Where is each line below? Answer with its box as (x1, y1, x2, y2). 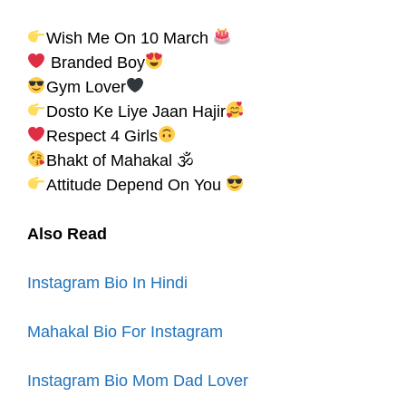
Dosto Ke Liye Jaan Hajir (45, 101, 226, 121)
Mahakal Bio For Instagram (27, 322, 223, 341)
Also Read (27, 224, 107, 243)
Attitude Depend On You (45, 175, 226, 194)
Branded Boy (45, 53, 145, 72)
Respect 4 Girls (45, 126, 158, 145)
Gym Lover (45, 77, 126, 96)
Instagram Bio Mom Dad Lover (27, 371, 248, 390)
